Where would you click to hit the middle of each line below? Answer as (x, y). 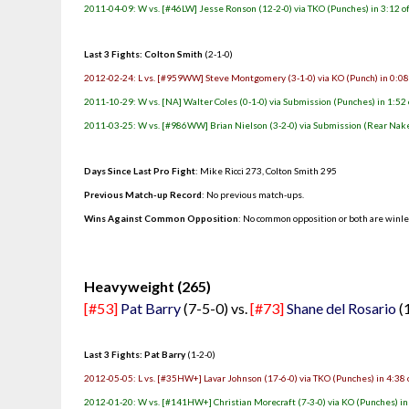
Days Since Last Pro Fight (140, 171)
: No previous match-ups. (253, 194)
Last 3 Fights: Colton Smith (144, 54)
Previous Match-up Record (143, 194)
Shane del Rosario (342, 308)
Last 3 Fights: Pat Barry (135, 354)
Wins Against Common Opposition (162, 218)
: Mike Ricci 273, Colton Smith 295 (267, 171)
